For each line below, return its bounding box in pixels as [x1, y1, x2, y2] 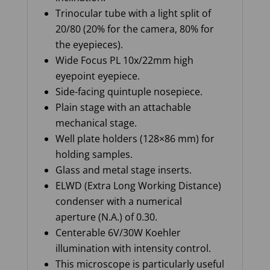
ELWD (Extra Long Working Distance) [55, 179, 221, 193]
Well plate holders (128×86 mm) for [55, 132, 215, 146]
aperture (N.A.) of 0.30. [55, 210, 157, 224]
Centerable [55, 226, 105, 240]
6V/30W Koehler [105, 226, 181, 240]
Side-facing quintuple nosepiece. [55, 85, 202, 99]
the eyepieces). [55, 38, 123, 52]
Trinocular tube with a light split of [55, 7, 211, 20]
